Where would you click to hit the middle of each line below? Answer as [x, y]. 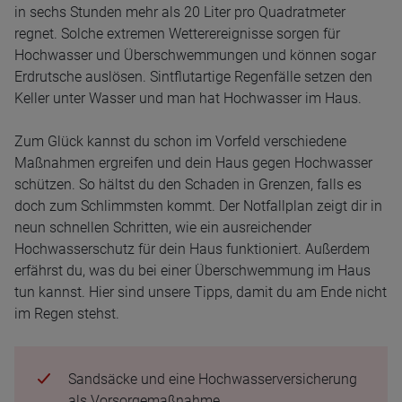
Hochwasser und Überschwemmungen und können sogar [195, 55]
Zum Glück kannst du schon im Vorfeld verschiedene [180, 141]
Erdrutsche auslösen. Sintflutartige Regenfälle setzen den [193, 77]
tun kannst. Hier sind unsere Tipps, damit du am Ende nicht [201, 292]
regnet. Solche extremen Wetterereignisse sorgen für [177, 34]
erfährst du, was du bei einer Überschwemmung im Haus [192, 271]
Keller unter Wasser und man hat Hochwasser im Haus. [188, 98]
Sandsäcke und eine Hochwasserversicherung [213, 379]
